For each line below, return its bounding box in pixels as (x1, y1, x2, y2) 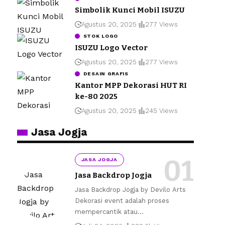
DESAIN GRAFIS (83, 71, 129, 77)
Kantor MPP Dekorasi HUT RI (74, 81, 187, 90)
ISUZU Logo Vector (74, 43, 148, 53)
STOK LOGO (83, 33, 119, 39)
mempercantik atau (74, 208, 138, 216)
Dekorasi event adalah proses (74, 197, 169, 205)
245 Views (145, 107, 178, 115)
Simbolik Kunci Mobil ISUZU (74, 6, 185, 15)
